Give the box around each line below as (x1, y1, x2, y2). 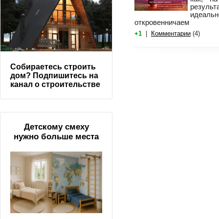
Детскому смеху (23, 122, 89, 132)
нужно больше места (14, 132, 99, 142)
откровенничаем (134, 19, 189, 26)
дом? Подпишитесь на (10, 71, 98, 80)
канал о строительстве (10, 80, 100, 89)
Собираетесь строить (10, 63, 96, 71)
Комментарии (151, 30, 191, 37)
